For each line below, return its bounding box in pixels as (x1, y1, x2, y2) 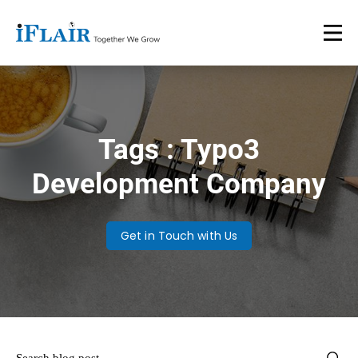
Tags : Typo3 (98, 133, 260, 166)
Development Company (32, 168, 326, 201)
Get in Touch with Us (121, 228, 237, 244)
